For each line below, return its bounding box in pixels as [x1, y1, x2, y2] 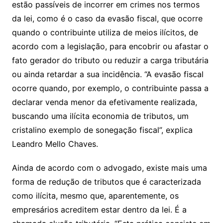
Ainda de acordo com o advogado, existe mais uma [11, 162, 207, 173]
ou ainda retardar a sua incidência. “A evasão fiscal [11, 69, 204, 79]
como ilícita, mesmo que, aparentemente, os [11, 190, 179, 201]
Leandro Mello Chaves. [11, 138, 98, 149]
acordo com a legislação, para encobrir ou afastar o [11, 41, 209, 51]
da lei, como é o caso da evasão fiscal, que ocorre [11, 13, 203, 23]
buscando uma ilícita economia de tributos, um [11, 111, 189, 121]
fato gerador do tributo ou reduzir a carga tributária [11, 55, 209, 65]
